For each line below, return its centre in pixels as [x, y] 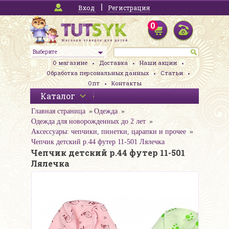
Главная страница [58, 111]
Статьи [171, 73]
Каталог [58, 96]
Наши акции [158, 63]
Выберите [45, 52]
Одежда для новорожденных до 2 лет [88, 122]
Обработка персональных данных [97, 73]
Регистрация [129, 8]
